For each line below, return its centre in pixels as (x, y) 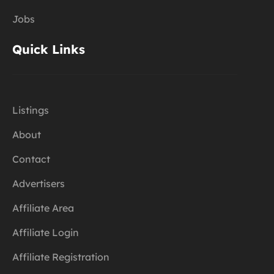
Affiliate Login (46, 232)
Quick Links (49, 50)
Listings (31, 110)
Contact (31, 159)
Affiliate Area (43, 208)
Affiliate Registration (61, 257)
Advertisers (39, 183)
